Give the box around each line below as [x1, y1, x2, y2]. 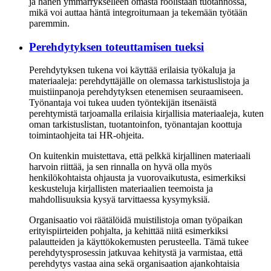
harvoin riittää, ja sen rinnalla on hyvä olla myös [29, 162, 212, 172]
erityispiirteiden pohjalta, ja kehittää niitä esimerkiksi [29, 226, 228, 237]
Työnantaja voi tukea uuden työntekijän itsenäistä [29, 97, 217, 108]
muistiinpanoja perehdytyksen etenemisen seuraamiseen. [29, 87, 243, 97]
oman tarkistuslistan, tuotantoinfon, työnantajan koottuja [29, 119, 242, 130]
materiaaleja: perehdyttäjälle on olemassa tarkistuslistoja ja [29, 76, 249, 87]
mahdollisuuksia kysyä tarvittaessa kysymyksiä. [29, 194, 210, 205]
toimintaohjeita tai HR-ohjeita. [29, 130, 144, 141]
